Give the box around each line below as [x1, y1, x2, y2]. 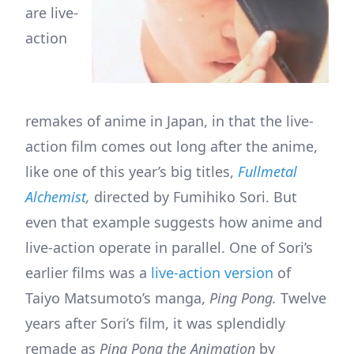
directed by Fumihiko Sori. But [94, 186, 297, 206]
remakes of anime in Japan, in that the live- [25, 111, 314, 130]
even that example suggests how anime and [25, 212, 322, 232]
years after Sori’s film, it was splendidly [25, 313, 285, 333]
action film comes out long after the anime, [25, 136, 318, 156]
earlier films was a [25, 262, 151, 282]
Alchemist [25, 186, 86, 206]
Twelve [281, 288, 326, 307]
